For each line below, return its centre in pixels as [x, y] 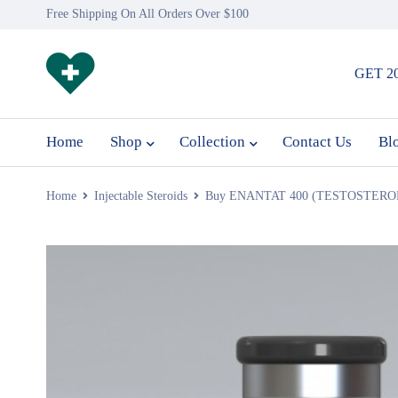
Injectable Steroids [141, 196]
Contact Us [317, 142]
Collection [212, 142]
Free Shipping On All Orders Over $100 [147, 14]
